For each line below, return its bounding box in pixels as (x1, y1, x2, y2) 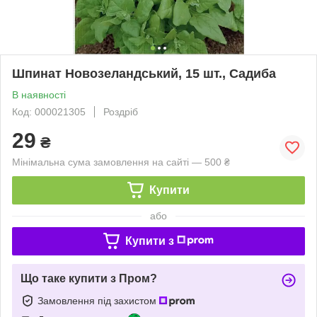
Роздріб (103, 105, 138, 117)
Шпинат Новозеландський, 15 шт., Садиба (12, 66, 276, 81)
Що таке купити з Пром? (21, 272, 157, 284)
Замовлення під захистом (38, 294, 159, 306)
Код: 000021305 (12, 105, 86, 117)
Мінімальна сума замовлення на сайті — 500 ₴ (12, 156, 230, 168)
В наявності (12, 88, 66, 100)
